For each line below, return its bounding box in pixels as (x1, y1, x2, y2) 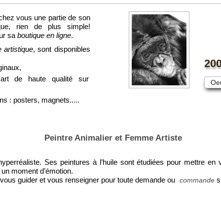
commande (180, 176, 215, 184)
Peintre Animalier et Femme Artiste (44, 133, 182, 143)
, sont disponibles (33, 45, 90, 54)
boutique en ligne (17, 31, 71, 40)
